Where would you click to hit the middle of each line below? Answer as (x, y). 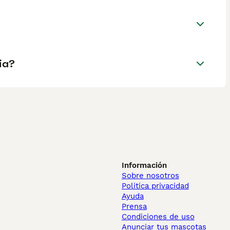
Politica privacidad (155, 186)
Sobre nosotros (150, 176)
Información (144, 165)
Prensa (134, 206)
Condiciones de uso (158, 217)
